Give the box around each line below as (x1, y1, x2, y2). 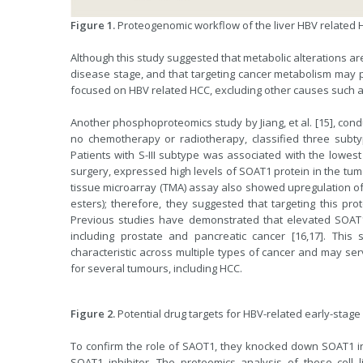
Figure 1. (70, 18, 117, 32)
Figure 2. (70, 306, 115, 321)
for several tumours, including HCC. (70, 261, 242, 275)
